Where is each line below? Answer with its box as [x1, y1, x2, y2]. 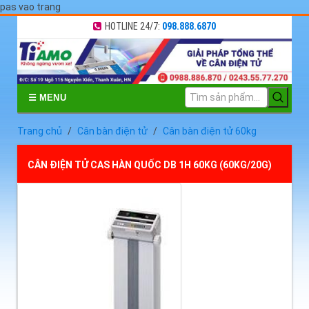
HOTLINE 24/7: [105, 21, 162, 32]
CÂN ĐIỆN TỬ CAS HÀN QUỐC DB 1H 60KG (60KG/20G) [28, 159, 272, 171]
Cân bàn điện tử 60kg [163, 126, 257, 137]
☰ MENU [28, 92, 66, 103]
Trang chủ [17, 126, 62, 137]
